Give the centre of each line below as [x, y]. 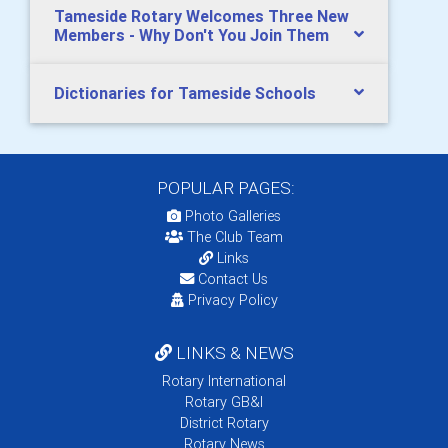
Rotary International [224, 381]
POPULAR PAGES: [224, 188]
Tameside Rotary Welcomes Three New [201, 16]
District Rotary [224, 423]
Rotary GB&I [224, 402]
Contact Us [231, 279]
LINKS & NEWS [232, 353]
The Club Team [235, 237]
